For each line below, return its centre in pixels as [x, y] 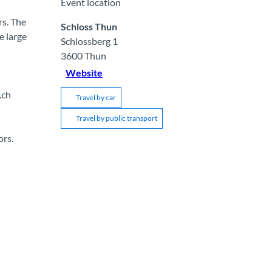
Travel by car [96, 97]
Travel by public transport [117, 118]
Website [84, 72]
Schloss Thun [89, 26]
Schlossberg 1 [89, 41]
